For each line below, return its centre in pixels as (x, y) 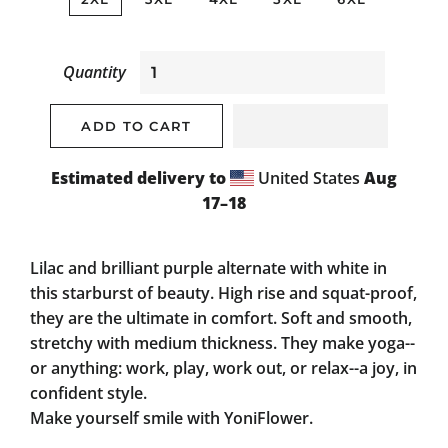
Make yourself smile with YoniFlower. (171, 418)
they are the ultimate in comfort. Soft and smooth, (221, 318)
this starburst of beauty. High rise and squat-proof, (223, 293)
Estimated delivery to (138, 178)
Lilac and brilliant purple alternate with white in (208, 268)
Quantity (94, 72)
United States (309, 178)
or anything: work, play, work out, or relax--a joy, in (223, 368)
